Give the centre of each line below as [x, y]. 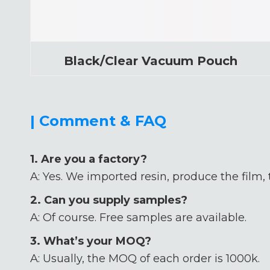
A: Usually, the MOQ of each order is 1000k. [145, 259]
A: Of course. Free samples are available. [138, 218]
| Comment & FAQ [98, 121]
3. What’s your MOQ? [91, 241]
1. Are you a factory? [89, 159]
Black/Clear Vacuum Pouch [151, 61]
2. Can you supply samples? [109, 200]
